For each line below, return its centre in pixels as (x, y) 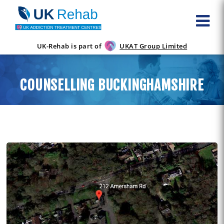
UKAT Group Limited (153, 46)
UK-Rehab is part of (69, 46)
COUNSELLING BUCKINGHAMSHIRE (112, 85)
